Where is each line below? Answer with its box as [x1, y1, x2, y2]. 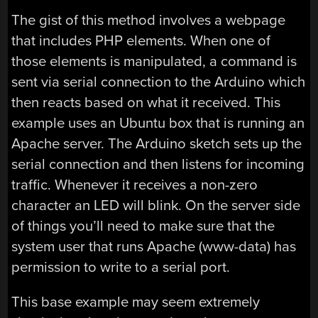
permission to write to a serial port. [11, 258, 231, 277]
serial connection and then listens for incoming [11, 155, 305, 174]
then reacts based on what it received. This [11, 94, 281, 112]
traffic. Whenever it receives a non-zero [11, 176, 258, 194]
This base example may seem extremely [11, 293, 261, 312]
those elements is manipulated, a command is [11, 53, 297, 71]
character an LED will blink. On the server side [11, 197, 301, 215]
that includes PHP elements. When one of [11, 32, 271, 50]
